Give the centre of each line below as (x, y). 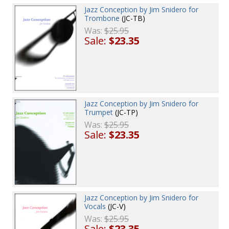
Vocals (95, 207)
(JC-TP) (126, 112)
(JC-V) (116, 207)
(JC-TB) (133, 18)
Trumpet (99, 112)
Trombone (102, 18)
